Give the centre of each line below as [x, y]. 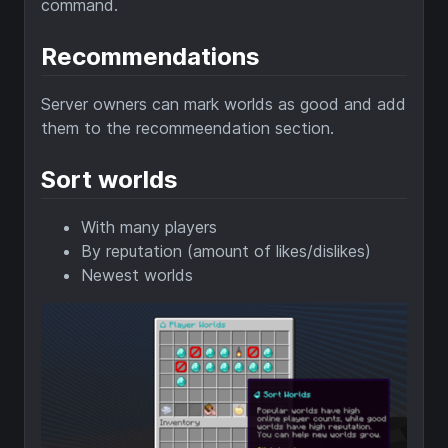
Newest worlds [137, 274]
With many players [149, 226]
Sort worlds [109, 179]
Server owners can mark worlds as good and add [223, 103]
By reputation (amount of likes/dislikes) [226, 250]
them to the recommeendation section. [187, 127]
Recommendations [150, 56]
